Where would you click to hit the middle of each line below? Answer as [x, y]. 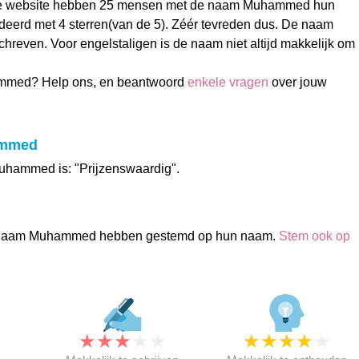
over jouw [297, 82]
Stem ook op [314, 236]
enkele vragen [228, 82]
